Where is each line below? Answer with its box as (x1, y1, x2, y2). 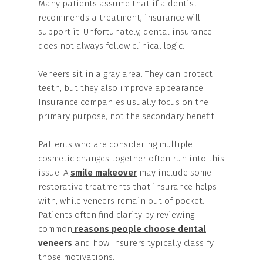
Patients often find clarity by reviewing (38, 210, 194, 220)
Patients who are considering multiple (38, 139, 193, 150)
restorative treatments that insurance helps (38, 181, 217, 192)
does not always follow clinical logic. (38, 41, 184, 51)
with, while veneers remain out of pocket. (38, 195, 204, 206)
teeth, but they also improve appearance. (38, 83, 205, 93)
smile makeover (70, 167, 137, 178)
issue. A (38, 167, 68, 178)
